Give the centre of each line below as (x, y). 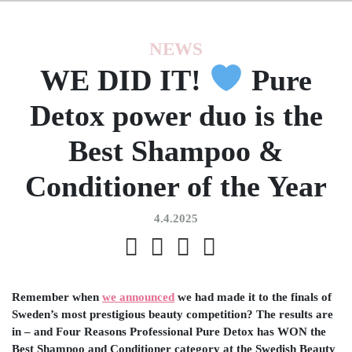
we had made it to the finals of (255, 297)
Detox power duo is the (176, 115)
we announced (138, 297)
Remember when (57, 297)
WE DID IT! (125, 80)
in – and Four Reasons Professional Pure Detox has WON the (169, 332)
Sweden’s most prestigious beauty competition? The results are (172, 314)
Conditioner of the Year (176, 186)
